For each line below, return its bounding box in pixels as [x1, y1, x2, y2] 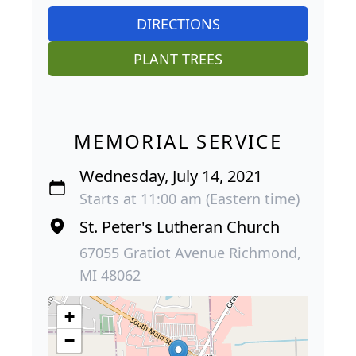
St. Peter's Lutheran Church [79, 215, 280, 238]
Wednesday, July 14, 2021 [79, 164, 262, 187]
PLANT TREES [133, 48, 222, 68]
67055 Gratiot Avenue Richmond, [79, 242, 301, 262]
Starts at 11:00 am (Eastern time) [79, 188, 300, 208]
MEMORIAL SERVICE [73, 127, 283, 154]
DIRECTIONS [136, 14, 220, 33]
